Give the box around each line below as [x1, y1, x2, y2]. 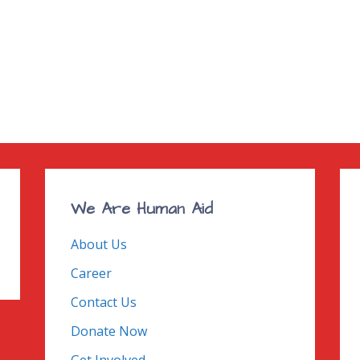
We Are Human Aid [70, 197, 213, 220]
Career [70, 264, 112, 283]
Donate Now [70, 322, 147, 341]
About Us [70, 235, 127, 254]
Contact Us [70, 293, 137, 312]
